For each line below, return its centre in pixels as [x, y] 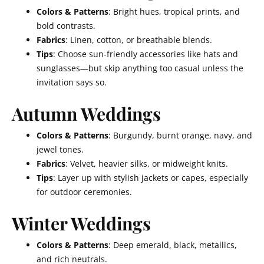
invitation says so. [72, 82]
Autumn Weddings [86, 114]
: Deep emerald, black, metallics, [173, 245]
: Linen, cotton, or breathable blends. [139, 40]
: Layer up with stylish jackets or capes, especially [151, 178]
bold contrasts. [66, 26]
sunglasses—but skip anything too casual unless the [140, 68]
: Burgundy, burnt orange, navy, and [180, 135]
